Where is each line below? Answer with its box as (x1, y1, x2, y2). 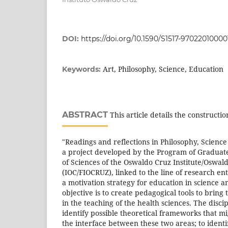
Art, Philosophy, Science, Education (103, 64, 223, 74)
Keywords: (62, 65, 103, 74)
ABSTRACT (62, 110, 108, 120)
